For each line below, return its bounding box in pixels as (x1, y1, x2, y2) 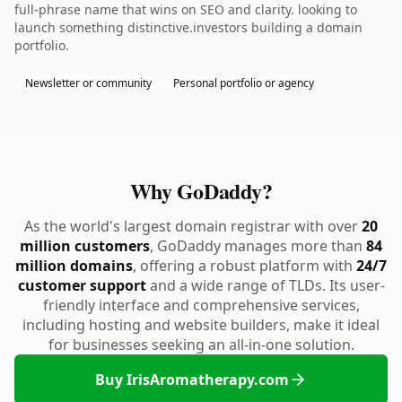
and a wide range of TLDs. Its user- (145, 275, 385, 295)
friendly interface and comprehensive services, (42, 295, 360, 315)
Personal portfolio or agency (173, 75, 314, 91)
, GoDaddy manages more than (150, 236, 366, 256)
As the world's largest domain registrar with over (24, 216, 362, 236)
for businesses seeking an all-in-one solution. (48, 335, 354, 354)
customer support (17, 275, 146, 295)
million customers (20, 236, 150, 256)
